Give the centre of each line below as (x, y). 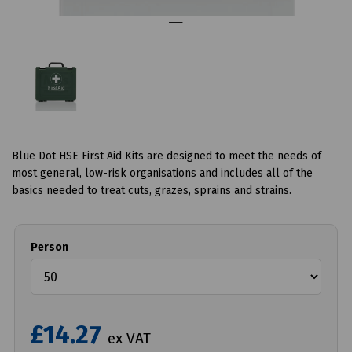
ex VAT (129, 339)
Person (49, 247)
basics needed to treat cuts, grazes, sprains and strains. (152, 191)
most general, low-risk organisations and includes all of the (162, 174)
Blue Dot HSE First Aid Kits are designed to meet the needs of (167, 156)
